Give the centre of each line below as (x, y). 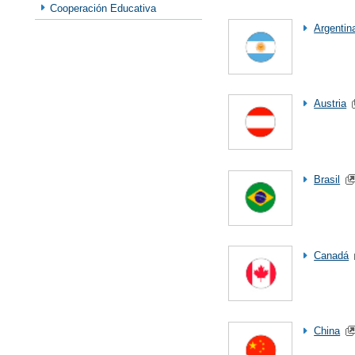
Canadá (332, 255)
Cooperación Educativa (103, 8)
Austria (330, 104)
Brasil (327, 179)
